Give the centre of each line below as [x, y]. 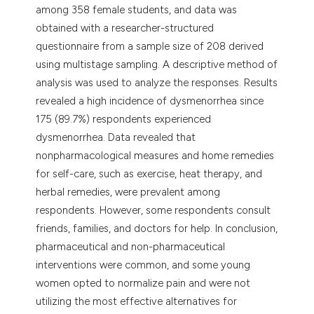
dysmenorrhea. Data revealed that [116, 137]
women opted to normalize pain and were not [143, 283]
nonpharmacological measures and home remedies [155, 155]
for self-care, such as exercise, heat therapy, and [149, 173]
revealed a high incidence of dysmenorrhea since [150, 101]
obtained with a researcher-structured [125, 28]
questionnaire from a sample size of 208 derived [150, 46]
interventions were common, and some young [143, 265]
